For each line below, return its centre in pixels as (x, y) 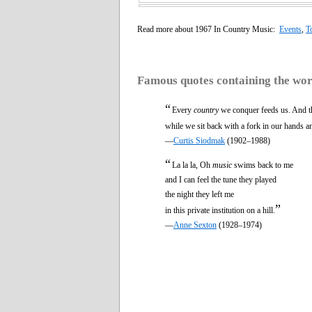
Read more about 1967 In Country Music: (208, 29)
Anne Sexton (195, 225)
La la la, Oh (192, 165)
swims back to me (263, 165)
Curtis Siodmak (199, 140)
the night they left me (200, 194)
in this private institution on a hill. (220, 210)
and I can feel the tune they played (221, 179)
